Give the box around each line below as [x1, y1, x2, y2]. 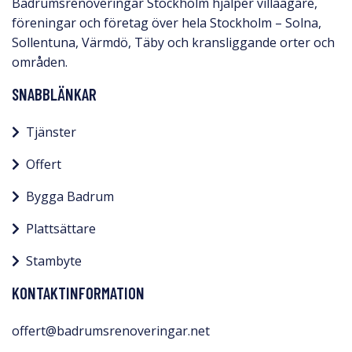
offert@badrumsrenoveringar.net [12, 322, 210, 340]
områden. [12, 53, 68, 71]
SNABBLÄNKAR [12, 84, 97, 104]
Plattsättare [26, 220, 96, 238]
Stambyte [26, 252, 82, 270]
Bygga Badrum [26, 188, 114, 206]
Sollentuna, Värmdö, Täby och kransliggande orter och [12, 34, 335, 52]
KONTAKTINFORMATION [12, 283, 145, 303]
